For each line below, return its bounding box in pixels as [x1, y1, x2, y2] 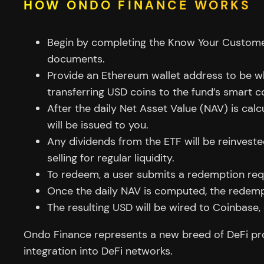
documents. [47, 52, 105, 67]
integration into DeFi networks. [24, 244, 173, 259]
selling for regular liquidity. [47, 151, 174, 166]
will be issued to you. [47, 118, 148, 133]
